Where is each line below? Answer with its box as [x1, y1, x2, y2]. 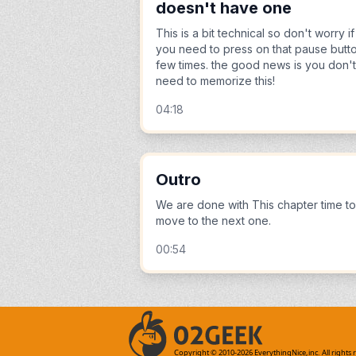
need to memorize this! [156, 74, 275, 87]
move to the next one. [156, 214, 271, 227]
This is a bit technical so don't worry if [156, 26, 354, 40]
